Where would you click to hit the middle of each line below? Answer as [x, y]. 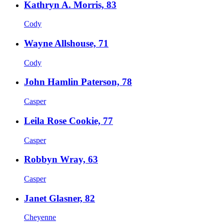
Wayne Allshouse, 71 [66, 43]
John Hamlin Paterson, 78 [78, 82]
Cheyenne [40, 217]
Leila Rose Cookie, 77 [68, 120]
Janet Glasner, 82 [59, 198]
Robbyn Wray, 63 [61, 159]
